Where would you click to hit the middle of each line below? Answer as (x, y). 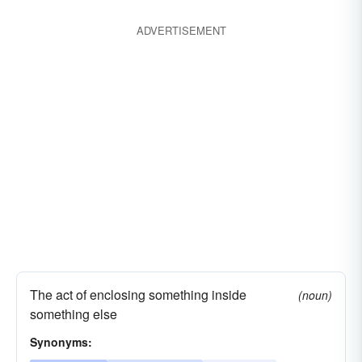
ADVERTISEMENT (181, 30)
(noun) (315, 295)
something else (74, 314)
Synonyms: (61, 342)
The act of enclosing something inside (138, 295)
